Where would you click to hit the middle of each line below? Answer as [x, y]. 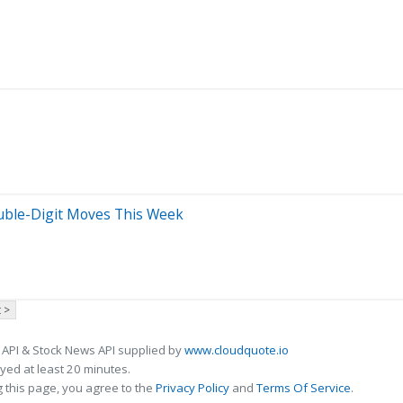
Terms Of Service [304, 387]
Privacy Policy [193, 387]
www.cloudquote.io [237, 349]
